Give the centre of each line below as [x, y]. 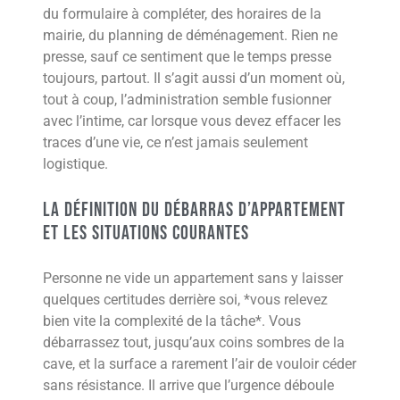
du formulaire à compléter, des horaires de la [182, 13]
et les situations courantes [146, 233]
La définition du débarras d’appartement [194, 210]
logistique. [75, 163]
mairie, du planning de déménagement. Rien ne [190, 35]
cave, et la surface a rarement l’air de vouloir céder [200, 363]
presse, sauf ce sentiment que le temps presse [187, 56]
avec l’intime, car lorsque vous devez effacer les [192, 121]
